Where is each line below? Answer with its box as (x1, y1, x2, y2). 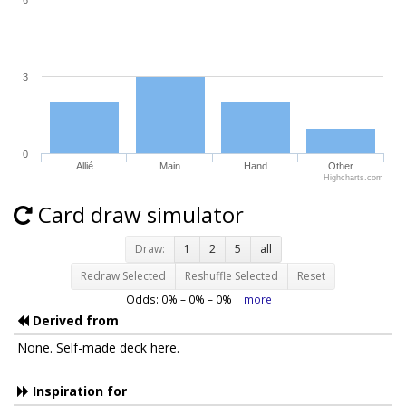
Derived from (29, 312, 119, 330)
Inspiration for (29, 382, 127, 401)
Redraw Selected (81, 268, 166, 285)
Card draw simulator (33, 199, 244, 230)
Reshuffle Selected (185, 268, 278, 285)
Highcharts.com (324, 173, 383, 183)
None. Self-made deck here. (17, 339, 179, 357)
